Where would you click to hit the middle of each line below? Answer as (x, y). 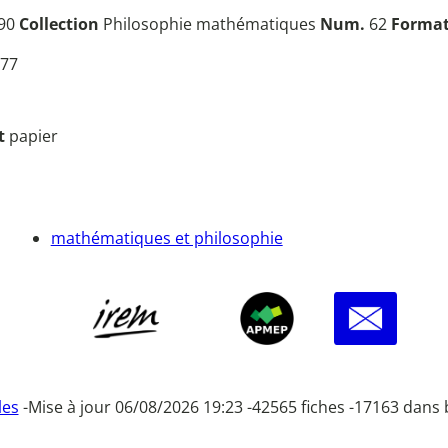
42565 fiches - (302, 407)
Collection (59, 24)
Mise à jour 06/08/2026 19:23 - (139, 407)
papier (33, 136)
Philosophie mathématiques (209, 24)
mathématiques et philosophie (166, 237)
